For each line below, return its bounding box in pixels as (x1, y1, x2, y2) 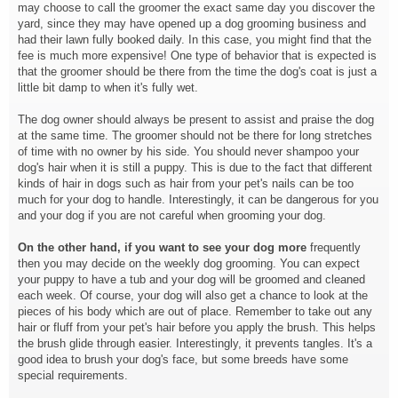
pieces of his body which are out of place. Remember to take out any (18, 305, 372, 318)
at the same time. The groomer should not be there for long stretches (18, 129, 372, 142)
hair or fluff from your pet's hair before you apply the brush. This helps (18, 321, 376, 334)
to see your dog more (188, 241, 306, 254)
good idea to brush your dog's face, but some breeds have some (18, 353, 348, 366)
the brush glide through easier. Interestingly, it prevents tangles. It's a (18, 337, 372, 350)
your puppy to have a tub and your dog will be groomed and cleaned (18, 273, 365, 286)
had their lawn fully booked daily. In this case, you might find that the (18, 33, 371, 46)
